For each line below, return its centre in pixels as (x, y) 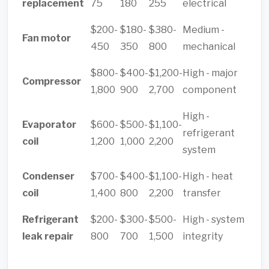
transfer (202, 193)
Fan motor (47, 38)
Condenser (48, 177)
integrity (203, 237)
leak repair (48, 237)
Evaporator (49, 125)
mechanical (209, 47)
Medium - (204, 30)
